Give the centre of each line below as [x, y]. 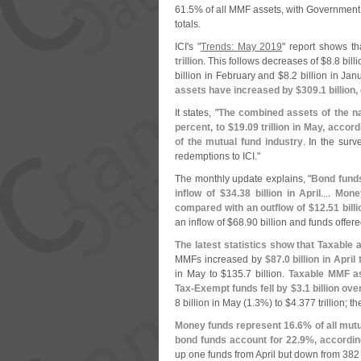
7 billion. [267, 274]
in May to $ [201, 274]
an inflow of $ [204, 222]
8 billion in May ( [211, 303]
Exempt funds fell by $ [245, 288]
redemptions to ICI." [218, 156]
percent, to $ [204, 127]
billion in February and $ [230, 76]
